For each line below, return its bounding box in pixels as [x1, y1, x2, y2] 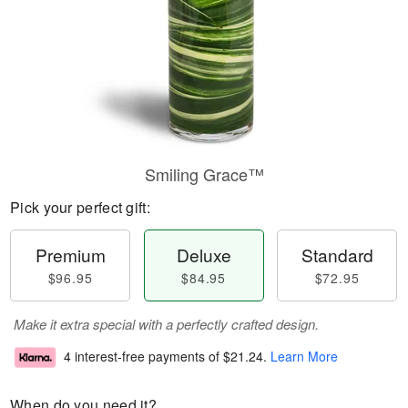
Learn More [270, 347, 338, 366]
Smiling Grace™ [144, 162, 264, 186]
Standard [301, 242, 373, 267]
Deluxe [176, 242, 231, 267]
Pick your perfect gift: [10, 197, 150, 218]
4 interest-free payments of [64, 347, 223, 366]
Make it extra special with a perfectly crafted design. [14, 314, 319, 333]
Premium [35, 242, 106, 267]
